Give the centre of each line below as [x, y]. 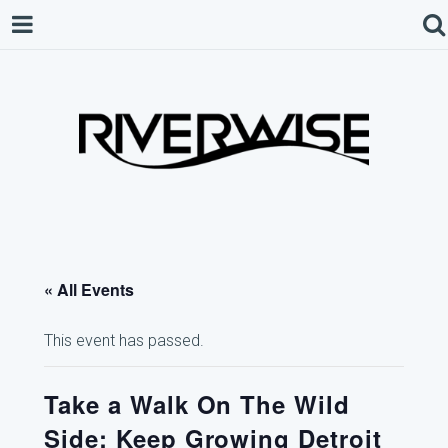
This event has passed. [124, 340]
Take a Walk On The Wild [197, 404]
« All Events [89, 289]
